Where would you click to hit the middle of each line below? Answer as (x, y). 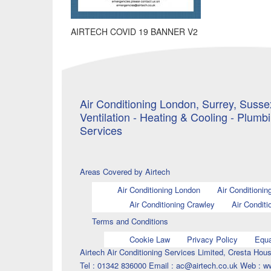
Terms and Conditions (130, 221)
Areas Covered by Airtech (125, 172)
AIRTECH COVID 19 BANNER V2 (134, 31)
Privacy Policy (212, 240)
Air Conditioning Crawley (172, 204)
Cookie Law (149, 240)
